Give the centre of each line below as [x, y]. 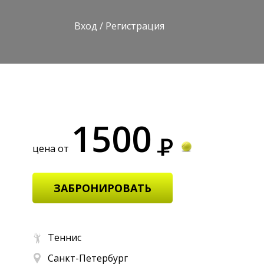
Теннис [65, 237]
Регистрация [135, 26]
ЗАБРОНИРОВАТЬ [103, 188]
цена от [52, 148]
